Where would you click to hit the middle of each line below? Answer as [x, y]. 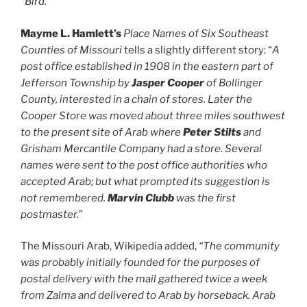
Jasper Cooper [168, 83]
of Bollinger [233, 83]
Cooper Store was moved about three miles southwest [153, 115]
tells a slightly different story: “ [197, 50]
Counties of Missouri [71, 50]
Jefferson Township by [76, 83]
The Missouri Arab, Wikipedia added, [110, 246]
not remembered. [64, 198]
